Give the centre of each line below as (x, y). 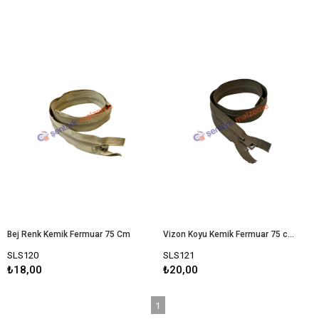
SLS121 (179, 255)
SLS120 (23, 255)
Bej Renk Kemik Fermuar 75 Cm (69, 234)
